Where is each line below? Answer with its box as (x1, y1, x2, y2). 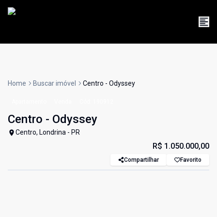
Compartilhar (124, 156, 159, 164)
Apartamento (12, 98, 46, 106)
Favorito (180, 156, 201, 164)
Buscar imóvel (33, 79, 76, 88)
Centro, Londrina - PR (15, 128, 80, 137)
